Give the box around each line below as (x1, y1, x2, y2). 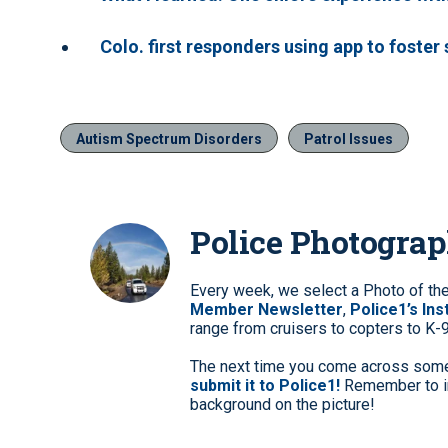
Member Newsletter (190, 300, 343, 320)
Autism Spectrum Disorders (76, 131, 262, 148)
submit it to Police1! (190, 376, 340, 396)
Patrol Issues (304, 131, 393, 148)
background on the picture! (190, 395, 375, 415)
